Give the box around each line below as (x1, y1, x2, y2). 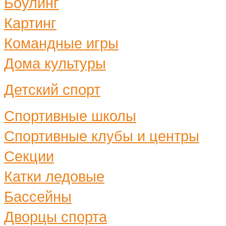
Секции (4, 148, 54, 164)
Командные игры (4, 35, 119, 51)
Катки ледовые (4, 168, 104, 185)
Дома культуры (4, 55, 106, 72)
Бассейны (4, 188, 72, 205)
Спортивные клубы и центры (4, 128, 199, 144)
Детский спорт (4, 81, 100, 98)
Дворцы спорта (4, 208, 107, 225)
